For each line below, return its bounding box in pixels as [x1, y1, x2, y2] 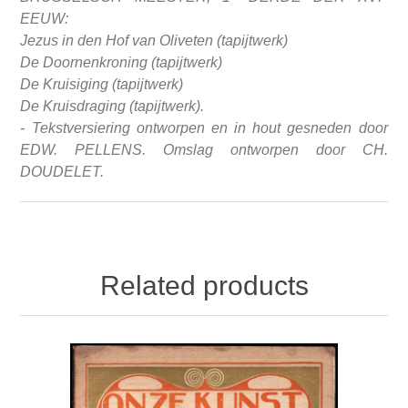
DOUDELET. [20, 164, 105, 180]
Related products [99, 270, 309, 301]
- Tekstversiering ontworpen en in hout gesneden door [20, 120, 388, 137]
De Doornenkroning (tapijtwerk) [20, 55, 227, 71]
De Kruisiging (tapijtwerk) [20, 76, 188, 93]
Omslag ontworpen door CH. [163, 142, 388, 158]
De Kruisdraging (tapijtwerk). [20, 98, 205, 115]
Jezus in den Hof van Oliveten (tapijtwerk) [20, 33, 292, 49]
